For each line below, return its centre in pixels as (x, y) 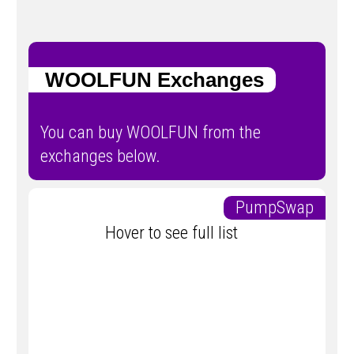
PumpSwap (281, 208)
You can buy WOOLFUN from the (151, 133)
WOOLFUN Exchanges (146, 79)
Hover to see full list (177, 233)
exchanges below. (100, 156)
